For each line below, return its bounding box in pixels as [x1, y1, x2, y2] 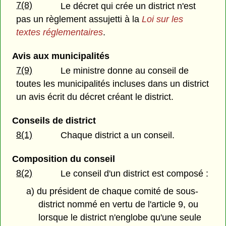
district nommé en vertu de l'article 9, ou [38, 199, 199, 210]
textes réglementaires [16, 27, 103, 37]
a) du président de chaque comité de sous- [26, 186, 198, 197]
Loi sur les [142, 14, 184, 24]
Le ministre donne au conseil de [61, 65, 189, 76]
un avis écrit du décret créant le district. [16, 91, 174, 102]
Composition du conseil [12, 154, 115, 164]
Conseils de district [12, 116, 96, 126]
